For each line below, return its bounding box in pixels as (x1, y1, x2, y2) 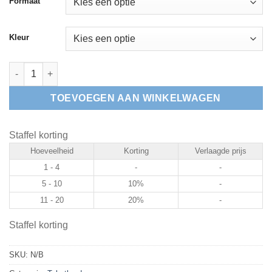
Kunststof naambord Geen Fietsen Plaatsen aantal (8, 63, 218, 73)
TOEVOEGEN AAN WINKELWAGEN (50, 92, 222, 103)
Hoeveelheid (30, 146, 73, 155)
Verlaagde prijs (194, 146, 246, 155)
